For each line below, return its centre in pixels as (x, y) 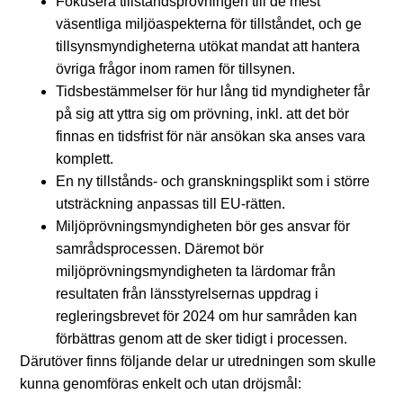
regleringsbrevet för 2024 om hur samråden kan (206, 317)
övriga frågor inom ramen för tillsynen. (175, 69)
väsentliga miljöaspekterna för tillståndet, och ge (209, 24)
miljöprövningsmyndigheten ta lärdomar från (196, 272)
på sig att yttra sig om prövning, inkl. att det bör (202, 114)
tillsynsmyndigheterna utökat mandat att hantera (208, 47)
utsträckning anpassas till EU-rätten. (170, 204)
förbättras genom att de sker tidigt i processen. (201, 339)
